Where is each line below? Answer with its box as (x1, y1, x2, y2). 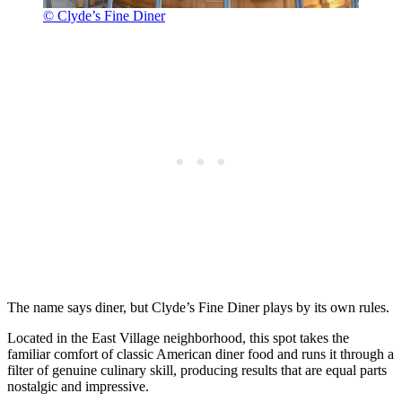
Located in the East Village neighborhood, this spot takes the (7, 329, 349, 345)
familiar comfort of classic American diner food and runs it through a (7, 345, 394, 362)
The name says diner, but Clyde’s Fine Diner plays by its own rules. (7, 299, 389, 315)
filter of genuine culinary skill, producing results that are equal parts (7, 362, 387, 378)
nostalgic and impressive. (7, 378, 149, 394)
